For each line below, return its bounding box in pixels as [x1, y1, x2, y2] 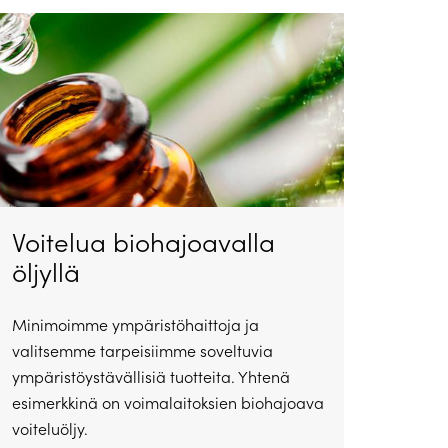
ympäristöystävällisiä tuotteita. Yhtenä [11, 366, 290, 388]
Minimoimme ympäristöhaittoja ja [11, 314, 259, 336]
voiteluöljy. [11, 418, 88, 440]
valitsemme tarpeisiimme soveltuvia [11, 340, 273, 362]
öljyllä [11, 254, 80, 290]
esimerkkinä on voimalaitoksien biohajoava [11, 392, 324, 414]
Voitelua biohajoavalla [11, 224, 275, 260]
